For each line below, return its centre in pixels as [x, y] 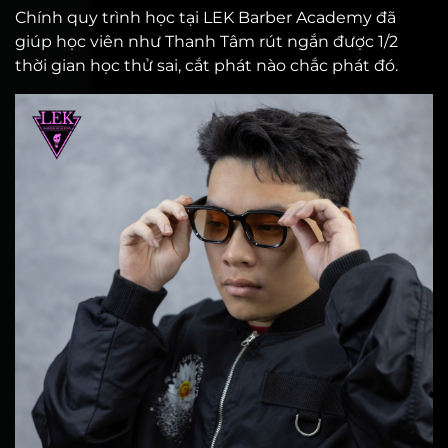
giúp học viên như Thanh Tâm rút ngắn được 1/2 [206, 41]
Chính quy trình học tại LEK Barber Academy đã [205, 17]
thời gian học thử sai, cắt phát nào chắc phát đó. [206, 65]
